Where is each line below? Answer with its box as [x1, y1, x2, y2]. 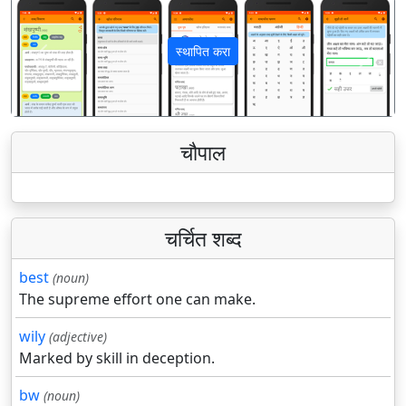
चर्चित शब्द [164, 224, 242, 254]
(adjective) [49, 328, 107, 346]
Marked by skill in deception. [19, 348, 215, 369]
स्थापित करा [176, 43, 230, 61]
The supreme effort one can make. [19, 289, 256, 310]
